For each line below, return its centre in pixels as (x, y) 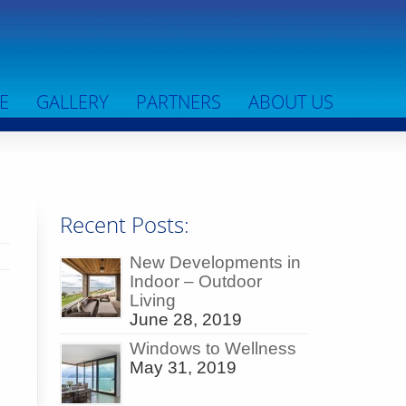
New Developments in (215, 263)
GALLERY (72, 102)
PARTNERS (179, 102)
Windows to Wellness (213, 349)
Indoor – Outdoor (196, 282)
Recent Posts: (125, 224)
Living (153, 301)
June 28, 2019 (186, 320)
